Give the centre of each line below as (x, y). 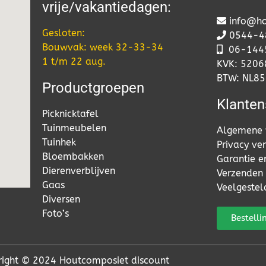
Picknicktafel (70, 114)
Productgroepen (93, 88)
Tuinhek (59, 142)
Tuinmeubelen (74, 128)
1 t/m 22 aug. (74, 62)
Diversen (61, 199)
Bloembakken (73, 157)
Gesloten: (63, 33)
